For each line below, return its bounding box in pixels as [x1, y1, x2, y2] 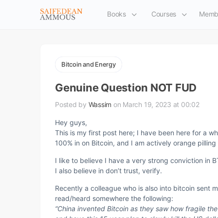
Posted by [55, 100, 89, 109]
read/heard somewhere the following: [55, 194, 173, 202]
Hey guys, [55, 118, 87, 127]
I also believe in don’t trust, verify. [55, 166, 162, 175]
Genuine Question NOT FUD [55, 81, 197, 94]
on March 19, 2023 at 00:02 [113, 100, 200, 109]
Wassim [88, 100, 112, 109]
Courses [151, 10, 177, 18]
